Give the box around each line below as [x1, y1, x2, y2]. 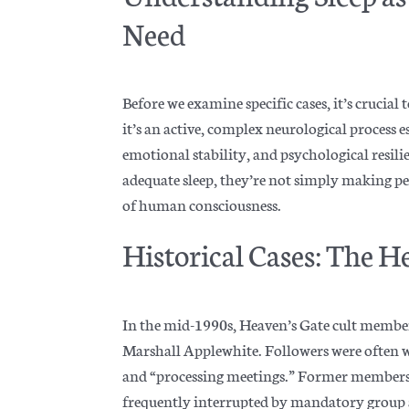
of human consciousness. [122, 193, 282, 215]
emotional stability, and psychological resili [122, 142, 404, 164]
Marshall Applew [122, 337, 234, 360]
